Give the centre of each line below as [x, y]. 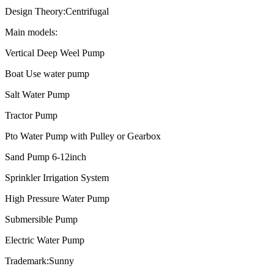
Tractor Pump [31, 116]
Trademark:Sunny [39, 261]
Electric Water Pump [45, 240]
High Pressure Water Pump [57, 199]
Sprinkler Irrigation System [57, 178]
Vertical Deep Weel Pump [55, 53]
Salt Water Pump [37, 95]
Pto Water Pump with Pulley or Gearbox [83, 136]
